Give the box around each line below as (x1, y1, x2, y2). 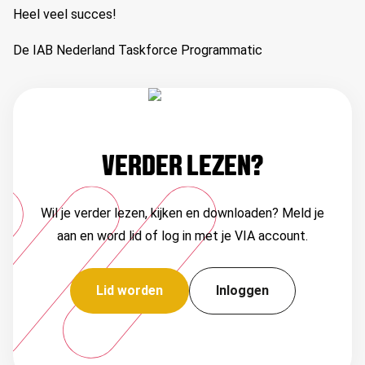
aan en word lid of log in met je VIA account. (57, 228, 308, 244)
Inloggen (215, 283, 269, 298)
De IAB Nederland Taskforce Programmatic (13, 42, 262, 58)
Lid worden (95, 283, 163, 298)
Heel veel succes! (13, 7, 117, 22)
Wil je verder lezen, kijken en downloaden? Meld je (41, 205, 324, 221)
